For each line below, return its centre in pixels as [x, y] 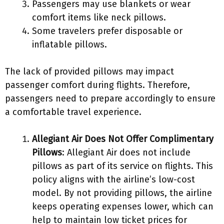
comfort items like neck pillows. [99, 17]
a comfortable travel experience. [73, 112]
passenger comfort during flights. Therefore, [97, 85]
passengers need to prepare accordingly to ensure [110, 98]
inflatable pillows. [69, 44]
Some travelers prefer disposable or [107, 31]
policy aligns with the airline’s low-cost [113, 179]
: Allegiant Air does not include [126, 152]
